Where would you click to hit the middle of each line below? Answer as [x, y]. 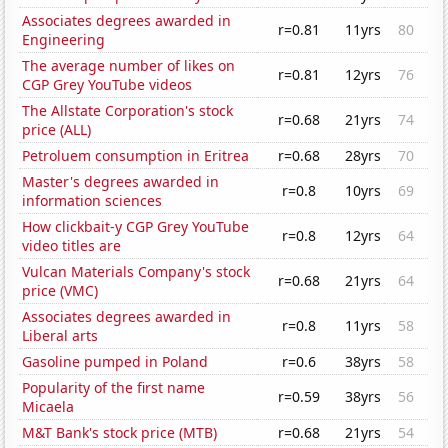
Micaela [48, 407]
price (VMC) [60, 291]
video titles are [72, 246]
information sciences [92, 201]
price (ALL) [57, 130]
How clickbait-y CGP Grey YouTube [136, 227]
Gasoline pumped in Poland [115, 362]
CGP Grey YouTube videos [107, 85]
